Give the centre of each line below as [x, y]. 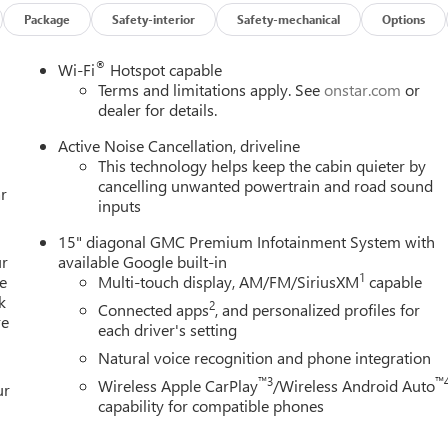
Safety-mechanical [289, 18]
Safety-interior [154, 18]
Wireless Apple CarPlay [178, 385]
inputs [120, 205]
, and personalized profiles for [318, 309]
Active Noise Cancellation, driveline [179, 145]
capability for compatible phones [211, 405]
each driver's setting [168, 329]
